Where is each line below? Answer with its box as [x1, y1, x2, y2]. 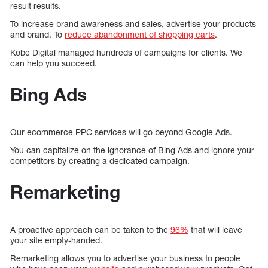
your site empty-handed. [10, 235, 102, 246]
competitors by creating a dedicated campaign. [10, 156, 192, 166]
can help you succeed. [10, 58, 97, 69]
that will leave [188, 224, 242, 235]
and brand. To [10, 29, 65, 40]
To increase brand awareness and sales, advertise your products [10, 19, 256, 29]
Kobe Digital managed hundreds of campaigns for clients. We [10, 47, 242, 58]
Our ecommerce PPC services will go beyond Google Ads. [10, 127, 232, 138]
